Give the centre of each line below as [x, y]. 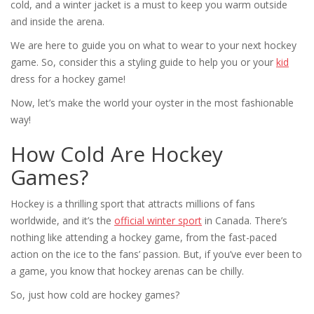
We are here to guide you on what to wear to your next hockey [153, 45]
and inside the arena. [57, 21]
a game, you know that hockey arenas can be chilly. [127, 271]
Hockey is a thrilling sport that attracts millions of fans [133, 203]
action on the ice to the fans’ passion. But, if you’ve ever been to [156, 254]
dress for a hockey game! [68, 78]
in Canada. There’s [245, 220]
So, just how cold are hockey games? [95, 294]
